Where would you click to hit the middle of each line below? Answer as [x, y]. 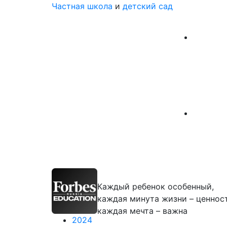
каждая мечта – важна [142, 211]
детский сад [148, 6]
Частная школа [82, 6]
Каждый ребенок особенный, [156, 186]
